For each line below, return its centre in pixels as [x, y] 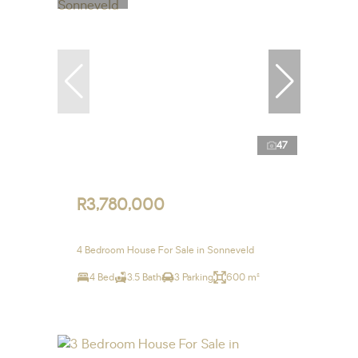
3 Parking [194, 278]
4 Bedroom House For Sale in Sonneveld [165, 251]
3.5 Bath [144, 278]
